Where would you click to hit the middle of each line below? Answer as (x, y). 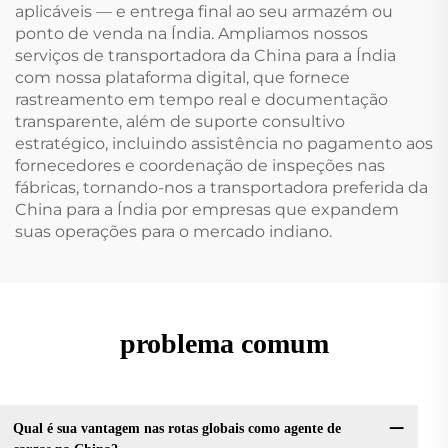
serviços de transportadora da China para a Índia (205, 56)
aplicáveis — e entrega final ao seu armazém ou (204, 12)
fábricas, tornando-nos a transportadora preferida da (221, 188)
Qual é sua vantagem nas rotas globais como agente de (176, 429)
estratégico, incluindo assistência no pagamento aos (224, 144)
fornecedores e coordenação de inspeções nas (200, 166)
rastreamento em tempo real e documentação (201, 100)
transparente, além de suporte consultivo (180, 122)
